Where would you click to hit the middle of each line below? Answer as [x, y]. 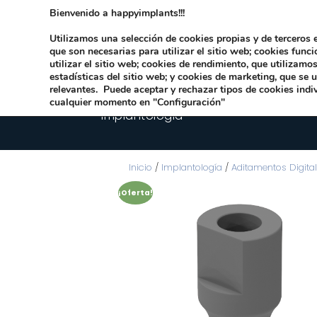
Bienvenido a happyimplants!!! [117, 13]
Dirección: [174, 12]
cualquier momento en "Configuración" [137, 102]
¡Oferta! [135, 192]
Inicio [140, 167]
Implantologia [142, 116]
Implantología [192, 167]
